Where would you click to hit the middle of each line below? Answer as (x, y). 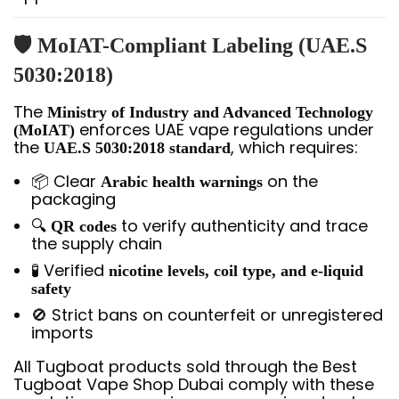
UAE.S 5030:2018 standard (137, 148)
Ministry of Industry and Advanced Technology (210, 112)
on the (290, 181)
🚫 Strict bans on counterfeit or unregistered (207, 315)
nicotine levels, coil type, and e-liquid (236, 271)
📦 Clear (66, 181)
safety (51, 289)
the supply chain (97, 244)
